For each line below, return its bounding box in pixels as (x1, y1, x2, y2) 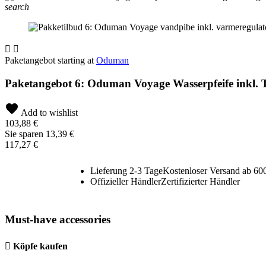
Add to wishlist (19, 107, 78, 118)
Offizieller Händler (90, 176, 161, 186)
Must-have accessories (5, 213, 110, 226)
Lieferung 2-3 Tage (90, 165, 163, 176)
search (5, 2, 29, 12)
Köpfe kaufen (13, 240, 68, 251)
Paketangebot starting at (5, 55, 96, 66)
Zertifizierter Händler (161, 176, 240, 186)
